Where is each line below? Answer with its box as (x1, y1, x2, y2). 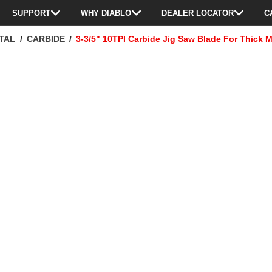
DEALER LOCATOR (161, 8, 234, 18)
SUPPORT (12, 8, 50, 18)
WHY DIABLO (81, 8, 131, 18)
